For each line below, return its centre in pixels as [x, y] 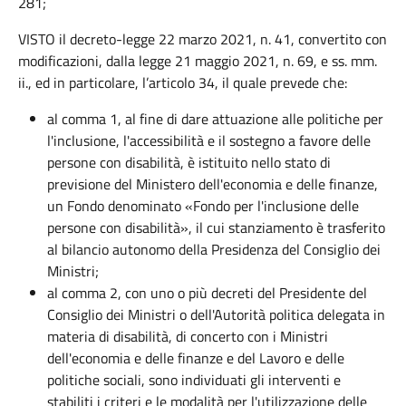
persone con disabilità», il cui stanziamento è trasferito [216, 227]
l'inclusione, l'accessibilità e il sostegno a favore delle [209, 140]
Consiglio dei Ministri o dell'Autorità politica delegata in [216, 314]
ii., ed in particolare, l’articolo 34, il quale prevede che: [183, 82]
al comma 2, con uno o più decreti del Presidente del [207, 293]
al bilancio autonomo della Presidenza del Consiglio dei [214, 249]
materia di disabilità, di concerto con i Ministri [188, 336]
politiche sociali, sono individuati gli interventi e [194, 380]
